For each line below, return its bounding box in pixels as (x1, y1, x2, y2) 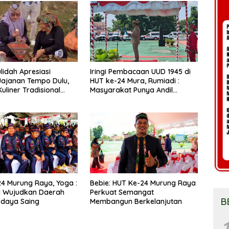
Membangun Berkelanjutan (89, 197, 182, 207)
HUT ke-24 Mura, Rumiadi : (89, 76, 179, 86)
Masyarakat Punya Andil (89, 85, 173, 95)
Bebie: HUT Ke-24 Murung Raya (89, 178, 196, 188)
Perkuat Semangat (89, 188, 154, 197)
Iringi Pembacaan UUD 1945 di (89, 67, 191, 77)
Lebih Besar (89, 104, 130, 113)
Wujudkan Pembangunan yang (89, 95, 195, 104)
